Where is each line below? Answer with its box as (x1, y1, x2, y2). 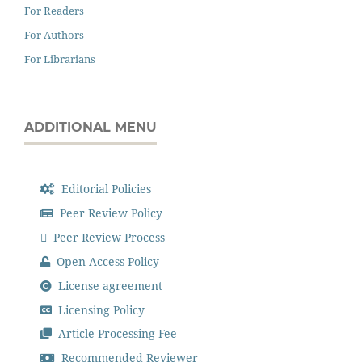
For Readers (24, 2, 84, 18)
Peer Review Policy (57, 204, 163, 221)
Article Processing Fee (55, 326, 178, 342)
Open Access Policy (53, 253, 160, 269)
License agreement (55, 277, 163, 293)
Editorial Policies (58, 180, 152, 196)
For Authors (24, 27, 84, 42)
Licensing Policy (55, 301, 145, 318)
